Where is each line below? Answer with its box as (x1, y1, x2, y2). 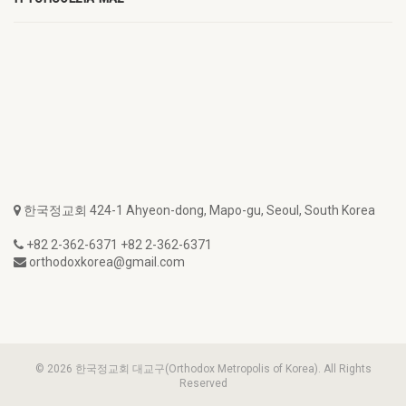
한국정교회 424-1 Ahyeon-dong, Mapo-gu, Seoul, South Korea (21, 203, 375, 217)
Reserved (179, 377, 227, 390)
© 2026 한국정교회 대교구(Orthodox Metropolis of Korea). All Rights (34, 362, 372, 375)
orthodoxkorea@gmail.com (26, 255, 185, 269)
